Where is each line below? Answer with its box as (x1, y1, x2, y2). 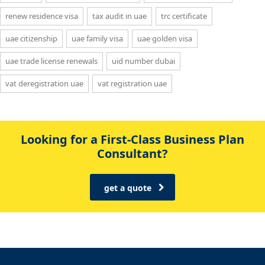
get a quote (104, 182, 151, 193)
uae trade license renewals (5, 55, 98, 66)
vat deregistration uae (5, 77, 83, 89)
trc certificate (161, 10, 207, 21)
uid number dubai (112, 55, 175, 66)
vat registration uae (98, 77, 167, 89)
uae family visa (72, 33, 123, 44)
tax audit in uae (92, 10, 147, 21)
